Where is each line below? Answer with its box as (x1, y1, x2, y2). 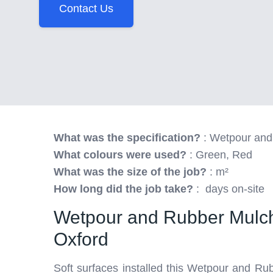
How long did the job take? (54, 183, 193, 195)
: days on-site (193, 183, 264, 195)
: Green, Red (186, 149, 252, 161)
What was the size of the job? (54, 166, 207, 178)
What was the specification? (54, 132, 200, 144)
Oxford (54, 229, 108, 249)
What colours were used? (54, 149, 186, 161)
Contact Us (59, 2, 113, 15)
